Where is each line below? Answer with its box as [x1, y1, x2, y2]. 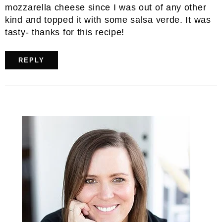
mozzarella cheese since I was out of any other [5, 2, 207, 12]
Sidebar [21, 127, 61, 141]
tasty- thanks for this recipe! [5, 27, 125, 37]
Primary [21, 114, 64, 128]
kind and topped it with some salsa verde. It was [5, 14, 211, 25]
